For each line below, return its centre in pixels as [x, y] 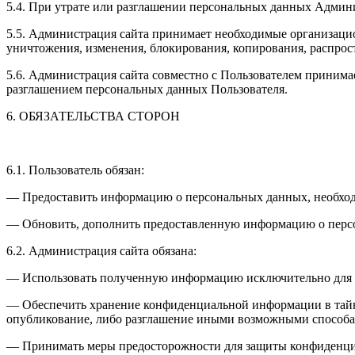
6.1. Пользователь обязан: [75, 170]
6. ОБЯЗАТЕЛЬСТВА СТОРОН [93, 116]
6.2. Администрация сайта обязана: [101, 250]
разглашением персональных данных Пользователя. [147, 89]
